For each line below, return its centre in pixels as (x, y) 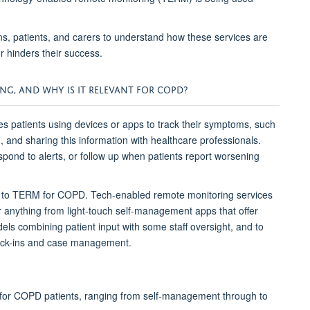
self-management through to (204, 296)
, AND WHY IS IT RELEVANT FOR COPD (99, 88)
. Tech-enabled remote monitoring (161, 194)
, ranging (100, 296)
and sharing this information (69, 139)
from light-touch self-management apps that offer (151, 210)
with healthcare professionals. (196, 139)
